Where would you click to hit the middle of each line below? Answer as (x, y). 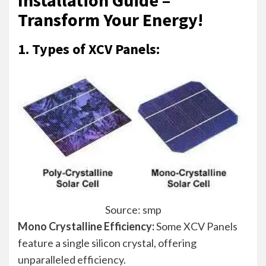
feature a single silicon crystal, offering (107, 243)
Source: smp (133, 209)
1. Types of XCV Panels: (89, 49)
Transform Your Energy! (112, 19)
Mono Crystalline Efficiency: (86, 226)
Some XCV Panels (196, 226)
